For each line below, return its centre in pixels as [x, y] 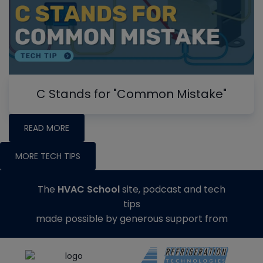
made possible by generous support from [131, 219]
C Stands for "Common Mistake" [131, 94]
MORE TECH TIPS [48, 156]
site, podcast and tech [173, 190]
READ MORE [47, 128]
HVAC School [89, 190]
